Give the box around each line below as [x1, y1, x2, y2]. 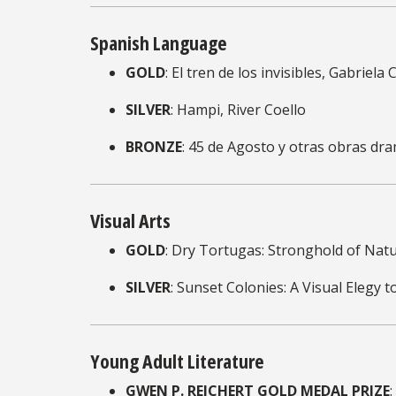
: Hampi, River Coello [171, 99, 306, 119]
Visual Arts [90, 206, 174, 233]
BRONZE [126, 136, 182, 156]
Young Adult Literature [90, 346, 268, 374]
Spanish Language [90, 28, 231, 56]
